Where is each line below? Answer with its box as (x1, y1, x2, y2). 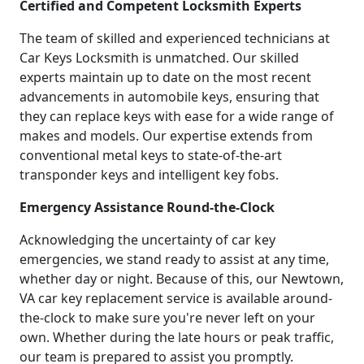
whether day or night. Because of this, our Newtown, (19, 269, 344, 288)
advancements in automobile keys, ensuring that (19, 87, 319, 106)
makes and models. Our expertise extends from (19, 126, 313, 145)
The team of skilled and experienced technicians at (19, 28, 330, 47)
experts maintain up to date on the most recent (19, 67, 311, 86)
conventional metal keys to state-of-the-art (19, 145, 282, 164)
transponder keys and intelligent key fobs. (19, 165, 279, 184)
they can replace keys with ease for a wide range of (19, 106, 334, 125)
